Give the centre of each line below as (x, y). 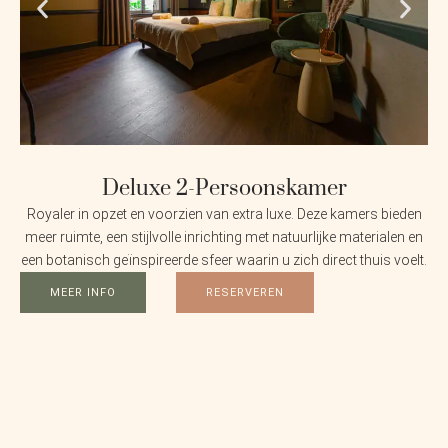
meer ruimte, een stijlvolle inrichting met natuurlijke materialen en (224, 237)
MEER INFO (83, 293)
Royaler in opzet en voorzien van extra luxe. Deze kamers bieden (224, 214)
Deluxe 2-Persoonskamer (224, 189)
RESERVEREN (245, 293)
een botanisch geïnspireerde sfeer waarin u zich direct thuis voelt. (224, 260)
